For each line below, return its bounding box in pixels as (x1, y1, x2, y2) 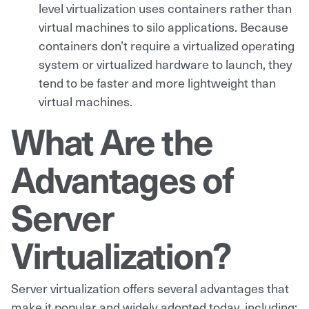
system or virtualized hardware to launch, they (39, 54, 292, 72)
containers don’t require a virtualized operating (39, 36, 295, 54)
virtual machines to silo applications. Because (39, 17, 288, 35)
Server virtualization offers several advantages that (11, 279, 289, 297)
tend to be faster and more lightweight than (39, 73, 276, 91)
